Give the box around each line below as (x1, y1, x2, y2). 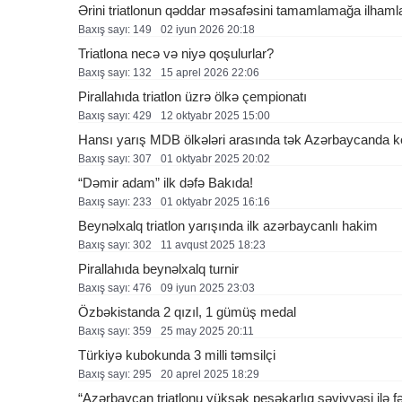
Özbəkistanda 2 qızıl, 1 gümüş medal (78, 303, 296, 319)
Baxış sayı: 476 (78, 281, 152, 294)
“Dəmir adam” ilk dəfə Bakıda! (78, 174, 253, 190)
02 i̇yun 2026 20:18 (161, 22, 255, 36)
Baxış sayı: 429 (78, 109, 152, 122)
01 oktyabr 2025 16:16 (161, 195, 270, 208)
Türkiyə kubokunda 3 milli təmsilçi (78, 346, 275, 363)
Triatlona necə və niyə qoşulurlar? (78, 45, 274, 61)
